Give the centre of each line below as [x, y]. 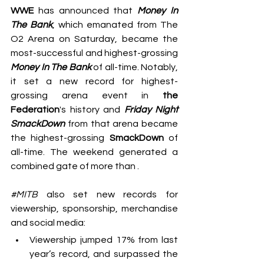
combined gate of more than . [75, 166]
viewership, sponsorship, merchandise [94, 209]
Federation [35, 110]
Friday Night [151, 110]
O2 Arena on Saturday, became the [94, 39]
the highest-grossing [60, 138]
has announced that [86, 11]
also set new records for [108, 194]
